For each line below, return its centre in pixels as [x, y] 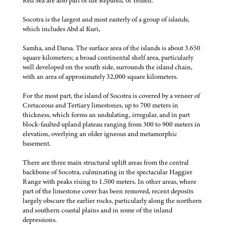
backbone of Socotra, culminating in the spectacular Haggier [107, 172]
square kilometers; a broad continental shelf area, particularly [108, 57]
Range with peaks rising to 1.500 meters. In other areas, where [109, 181]
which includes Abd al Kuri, [61, 29]
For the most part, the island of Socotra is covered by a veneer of [111, 95]
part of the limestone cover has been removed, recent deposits [108, 191]
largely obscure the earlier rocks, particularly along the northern [112, 200]
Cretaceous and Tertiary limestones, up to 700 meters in [100, 105]
